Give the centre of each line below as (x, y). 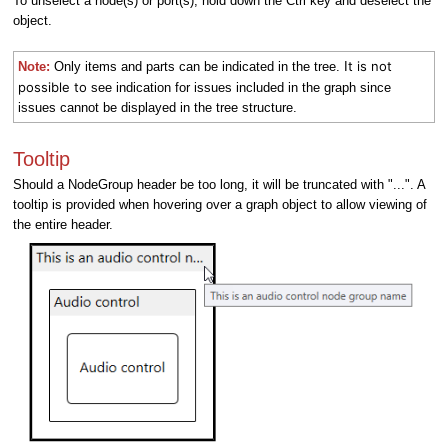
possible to (52, 86)
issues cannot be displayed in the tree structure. (157, 107)
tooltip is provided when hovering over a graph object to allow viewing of (220, 204)
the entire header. (65, 224)
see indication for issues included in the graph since (239, 87)
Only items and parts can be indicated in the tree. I (201, 66)
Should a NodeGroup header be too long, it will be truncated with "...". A (219, 184)
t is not (370, 65)
